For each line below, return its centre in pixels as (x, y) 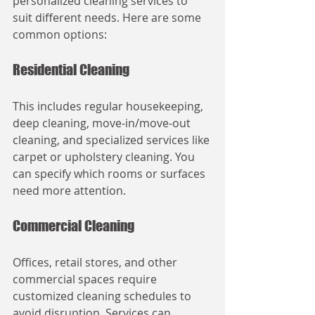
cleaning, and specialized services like (112, 140)
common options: (60, 34)
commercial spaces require (86, 279)
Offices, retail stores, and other (96, 262)
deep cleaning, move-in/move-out (103, 123)
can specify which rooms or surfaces (110, 174)
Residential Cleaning (71, 70)
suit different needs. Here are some (108, 18)
